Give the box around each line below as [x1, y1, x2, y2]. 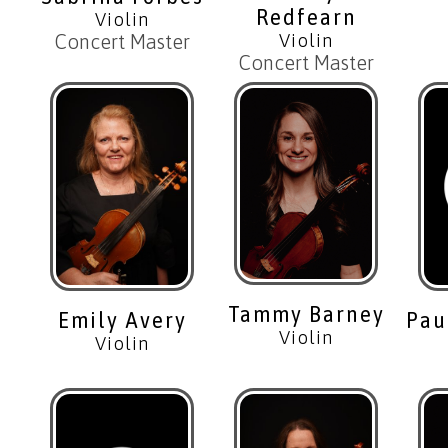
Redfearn [255, 3, 357, 30]
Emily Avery [57, 306, 187, 333]
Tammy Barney [227, 301, 385, 328]
